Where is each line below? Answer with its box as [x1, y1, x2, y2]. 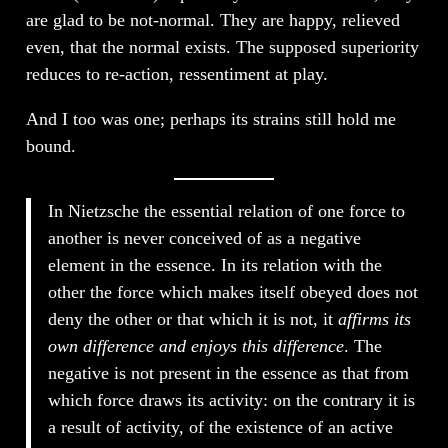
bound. [25, 135, 76, 156]
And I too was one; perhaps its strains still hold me [25, 108, 396, 129]
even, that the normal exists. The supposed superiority [25, 36, 419, 57]
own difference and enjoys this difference [48, 335, 345, 356]
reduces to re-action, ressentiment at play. [25, 63, 328, 84]
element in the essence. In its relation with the [48, 254, 383, 275]
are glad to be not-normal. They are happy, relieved [25, 9, 400, 30]
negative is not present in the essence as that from [48, 362, 410, 383]
